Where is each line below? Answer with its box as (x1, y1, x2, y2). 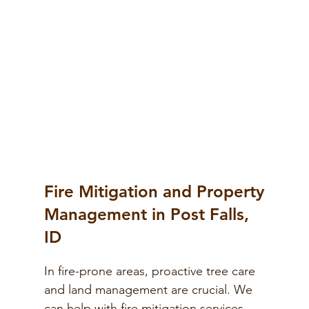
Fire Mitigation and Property (44, 181, 264, 202)
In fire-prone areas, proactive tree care (44, 263, 255, 279)
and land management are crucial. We (44, 282, 252, 298)
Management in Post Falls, (44, 204, 249, 225)
